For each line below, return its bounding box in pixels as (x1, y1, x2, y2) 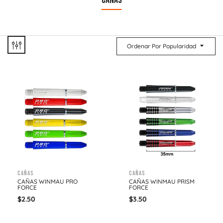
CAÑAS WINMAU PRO (17, 178, 78, 185)
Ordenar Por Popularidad (127, 42, 196, 50)
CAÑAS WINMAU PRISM (129, 178, 195, 185)
